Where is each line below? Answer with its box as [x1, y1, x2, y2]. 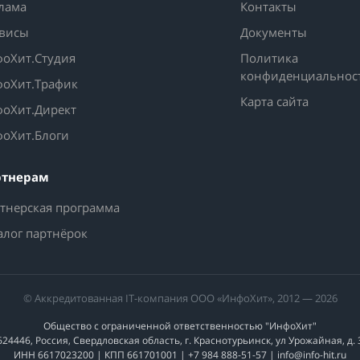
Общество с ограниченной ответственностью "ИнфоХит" [43, 319, 317, 333]
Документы [240, 24, 307, 41]
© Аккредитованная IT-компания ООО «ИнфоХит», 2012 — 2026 [22, 291, 337, 306]
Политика [240, 50, 298, 67]
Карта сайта [240, 93, 309, 110]
